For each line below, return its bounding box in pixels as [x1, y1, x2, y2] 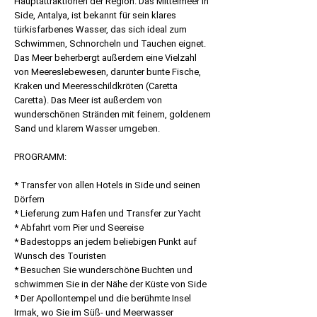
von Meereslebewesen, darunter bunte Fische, [14, 67, 201, 77]
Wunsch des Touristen [14, 250, 106, 261]
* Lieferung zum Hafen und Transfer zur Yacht [14, 208, 201, 219]
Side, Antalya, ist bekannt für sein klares [14, 10, 176, 21]
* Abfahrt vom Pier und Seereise [14, 222, 144, 233]
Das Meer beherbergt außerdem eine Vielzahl [14, 52, 197, 63]
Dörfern [14, 194, 45, 204]
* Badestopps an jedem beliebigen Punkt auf [14, 236, 197, 247]
